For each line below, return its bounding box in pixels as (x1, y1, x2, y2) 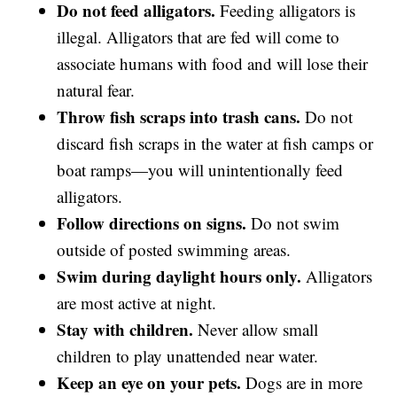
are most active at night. (57, 292, 217, 315)
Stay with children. (57, 317, 194, 342)
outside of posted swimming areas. (57, 238, 292, 261)
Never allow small (193, 318, 319, 341)
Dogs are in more (241, 371, 363, 394)
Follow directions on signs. (57, 211, 247, 236)
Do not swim (246, 212, 340, 235)
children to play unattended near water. (57, 345, 319, 368)
